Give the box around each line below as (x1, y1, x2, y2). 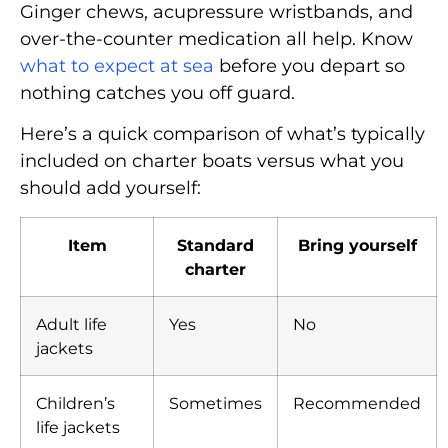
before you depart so (214, 55, 405, 77)
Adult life (36, 313, 107, 334)
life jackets (36, 416, 120, 437)
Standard (177, 234, 254, 255)
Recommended (293, 392, 421, 413)
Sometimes (169, 392, 262, 413)
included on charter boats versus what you (20, 150, 404, 173)
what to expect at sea (20, 55, 214, 77)
